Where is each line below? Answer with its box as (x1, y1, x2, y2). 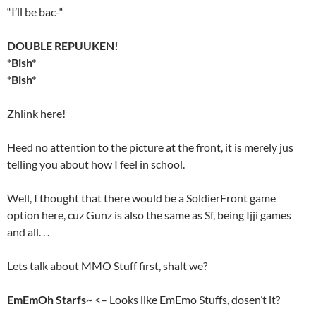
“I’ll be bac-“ (7, 5, 63, 18)
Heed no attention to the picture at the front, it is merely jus (7, 140, 293, 154)
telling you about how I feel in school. (7, 157, 185, 171)
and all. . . (7, 225, 49, 238)
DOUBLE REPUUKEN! (7, 39, 119, 52)
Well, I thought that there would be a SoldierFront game (7, 191, 276, 205)
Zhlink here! (7, 107, 66, 120)
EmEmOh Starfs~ (7, 293, 92, 306)
